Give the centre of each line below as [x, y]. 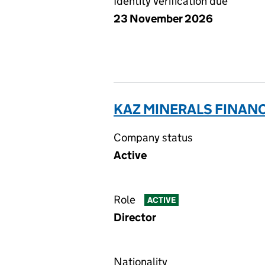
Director [135, 217]
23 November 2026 [163, 19]
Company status [153, 138]
